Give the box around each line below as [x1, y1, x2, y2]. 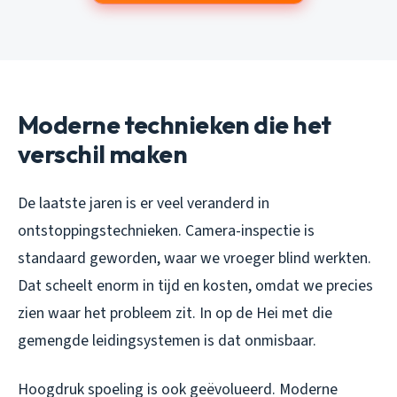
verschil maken [18, 138, 188, 169]
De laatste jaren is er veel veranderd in [18, 192, 269, 214]
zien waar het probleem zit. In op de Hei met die [18, 302, 332, 324]
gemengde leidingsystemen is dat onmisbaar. [18, 330, 316, 352]
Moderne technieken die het [18, 109, 331, 140]
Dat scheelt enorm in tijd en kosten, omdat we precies [18, 275, 373, 297]
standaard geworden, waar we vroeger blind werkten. [18, 247, 371, 269]
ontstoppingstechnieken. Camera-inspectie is [18, 220, 315, 242]
